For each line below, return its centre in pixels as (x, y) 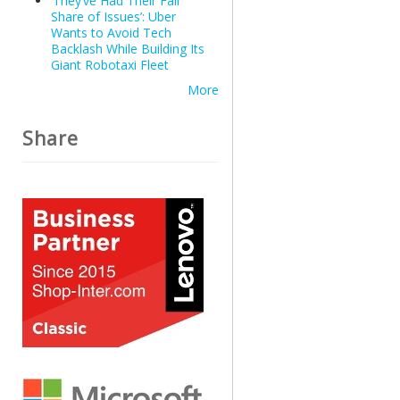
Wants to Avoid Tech (111, 33)
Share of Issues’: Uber (113, 17)
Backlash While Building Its (127, 49)
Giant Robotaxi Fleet (109, 65)
